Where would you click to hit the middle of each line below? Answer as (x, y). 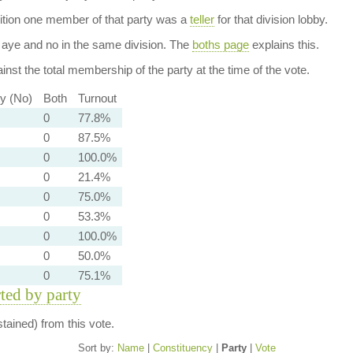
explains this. (284, 45)
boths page (220, 45)
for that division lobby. (271, 19)
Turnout (97, 98)
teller (202, 19)
